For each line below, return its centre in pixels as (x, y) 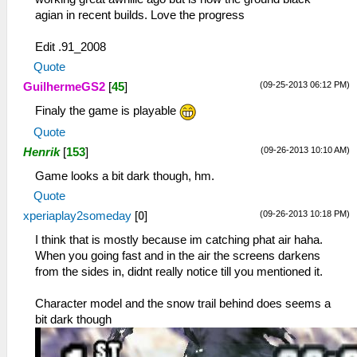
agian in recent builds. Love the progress (140, 15)
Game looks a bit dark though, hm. (125, 176)
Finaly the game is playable (107, 110)
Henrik (41, 152)
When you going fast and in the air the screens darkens (178, 255)
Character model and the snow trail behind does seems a (183, 303)
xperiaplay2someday (77, 216)
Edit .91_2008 (71, 47)
